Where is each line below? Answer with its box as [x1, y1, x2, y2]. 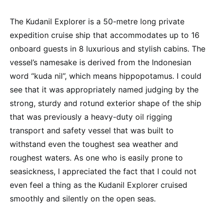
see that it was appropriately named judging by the [10, 85, 199, 95]
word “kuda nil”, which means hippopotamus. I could [10, 71, 201, 81]
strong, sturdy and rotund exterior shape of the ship [10, 98, 201, 109]
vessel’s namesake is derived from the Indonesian [10, 57, 191, 68]
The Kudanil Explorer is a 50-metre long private [10, 17, 184, 27]
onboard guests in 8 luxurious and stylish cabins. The [10, 44, 205, 54]
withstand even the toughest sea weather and [10, 139, 178, 149]
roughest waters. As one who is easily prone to [10, 153, 183, 163]
